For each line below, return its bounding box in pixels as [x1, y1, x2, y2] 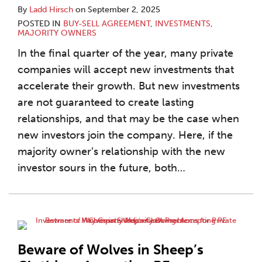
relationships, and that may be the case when [18, 112, 239, 125]
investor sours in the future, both [18, 161, 177, 174]
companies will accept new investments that [18, 63, 234, 76]
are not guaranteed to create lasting [18, 96, 194, 109]
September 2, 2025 [88, 5, 160, 15]
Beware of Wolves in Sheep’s [18, 241, 204, 258]
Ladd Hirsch [29, 5, 73, 15]
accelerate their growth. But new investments [18, 80, 240, 92]
